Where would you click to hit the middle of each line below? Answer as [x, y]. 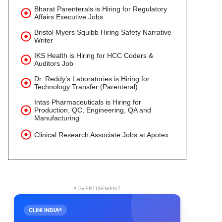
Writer [44, 40]
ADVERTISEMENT [97, 188]
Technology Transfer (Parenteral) [86, 87]
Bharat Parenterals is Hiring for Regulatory [101, 9]
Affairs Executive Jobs [69, 17]
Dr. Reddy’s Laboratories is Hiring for [92, 79]
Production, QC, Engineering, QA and [93, 110]
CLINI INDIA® [45, 210]
